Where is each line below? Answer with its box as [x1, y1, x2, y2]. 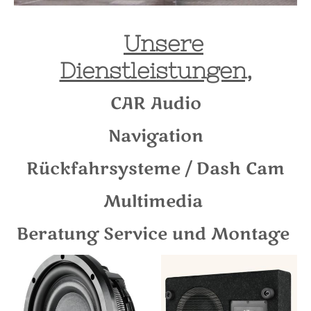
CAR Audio [110, 92, 201, 116]
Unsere [124, 30, 203, 56]
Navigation [108, 125, 203, 149]
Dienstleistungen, [59, 57, 252, 83]
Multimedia [103, 190, 208, 213]
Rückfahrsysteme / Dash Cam [26, 157, 285, 180]
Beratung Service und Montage [17, 222, 294, 246]
